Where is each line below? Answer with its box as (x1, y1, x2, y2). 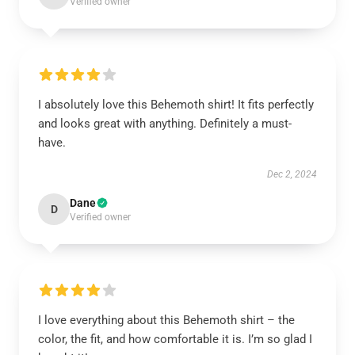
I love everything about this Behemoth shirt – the (38, 313, 295, 327)
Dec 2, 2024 (267, 169, 317, 180)
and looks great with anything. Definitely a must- (38, 116, 292, 131)
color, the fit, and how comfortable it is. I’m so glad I (38, 332, 312, 346)
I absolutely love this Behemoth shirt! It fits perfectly (38, 97, 314, 112)
